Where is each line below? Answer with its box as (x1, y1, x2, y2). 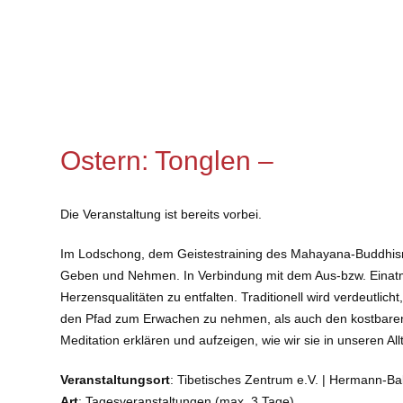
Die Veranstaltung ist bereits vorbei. (60, 206, 263, 221)
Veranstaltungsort (60, 372, 171, 387)
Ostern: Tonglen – (60, 145, 274, 175)
